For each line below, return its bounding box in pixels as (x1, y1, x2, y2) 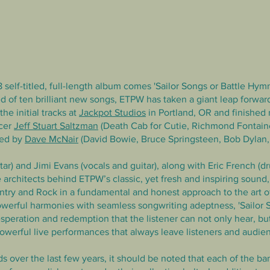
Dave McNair (25, 134, 78, 144)
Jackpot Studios (79, 107, 146, 118)
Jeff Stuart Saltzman (14, 121, 98, 131)
